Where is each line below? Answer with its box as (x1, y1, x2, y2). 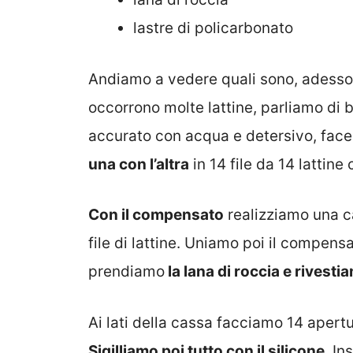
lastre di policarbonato (133, 19, 293, 38)
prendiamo (88, 262, 165, 281)
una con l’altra (88, 154, 189, 173)
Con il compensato (88, 206, 224, 225)
